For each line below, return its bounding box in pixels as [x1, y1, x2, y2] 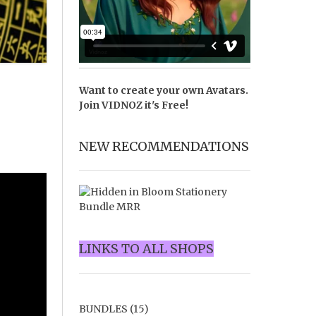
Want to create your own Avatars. [78, 84, 248, 97]
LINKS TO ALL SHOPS [78, 241, 214, 257]
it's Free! [142, 99, 188, 112]
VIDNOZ [101, 99, 142, 112]
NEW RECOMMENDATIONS [78, 138, 249, 155]
